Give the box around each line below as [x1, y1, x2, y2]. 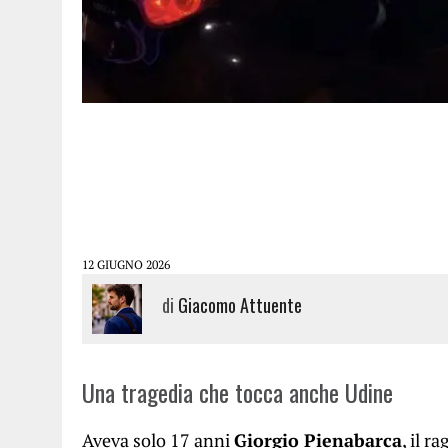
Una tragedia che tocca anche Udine [82, 374, 393, 410]
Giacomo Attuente [178, 292, 302, 318]
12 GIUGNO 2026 [82, 257, 170, 272]
